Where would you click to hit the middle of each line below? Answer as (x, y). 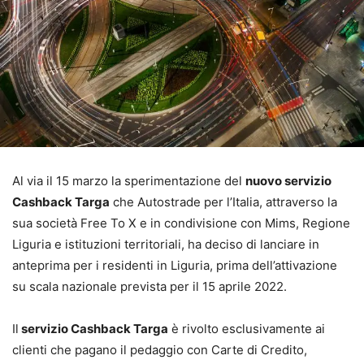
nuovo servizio (288, 181)
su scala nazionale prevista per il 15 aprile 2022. (149, 287)
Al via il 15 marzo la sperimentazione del (129, 181)
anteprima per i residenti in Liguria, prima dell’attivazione (175, 266)
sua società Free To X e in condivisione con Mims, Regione (181, 223)
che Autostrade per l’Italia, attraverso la (223, 202)
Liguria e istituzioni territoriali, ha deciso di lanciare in (166, 245)
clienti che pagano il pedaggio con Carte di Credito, (160, 350)
